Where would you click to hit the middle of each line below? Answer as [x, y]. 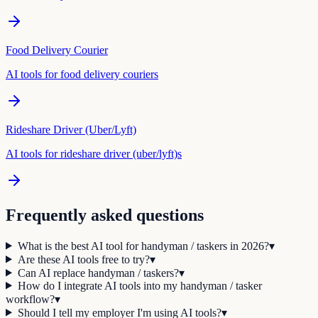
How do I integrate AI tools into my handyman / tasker [139, 285]
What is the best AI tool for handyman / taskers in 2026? [143, 246]
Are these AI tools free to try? [83, 259]
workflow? [30, 299]
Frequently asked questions [105, 215]
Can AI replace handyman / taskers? [98, 273]
